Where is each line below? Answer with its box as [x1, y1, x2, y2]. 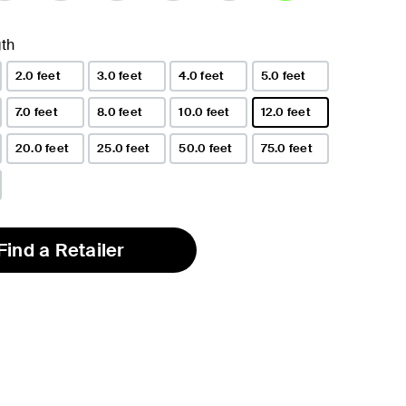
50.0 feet [179, 140, 233, 156]
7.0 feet [14, 103, 58, 120]
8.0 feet [97, 103, 143, 120]
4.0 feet [179, 67, 225, 83]
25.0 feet [97, 140, 150, 156]
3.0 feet [97, 67, 143, 83]
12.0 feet [260, 103, 311, 120]
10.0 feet [179, 103, 230, 120]
